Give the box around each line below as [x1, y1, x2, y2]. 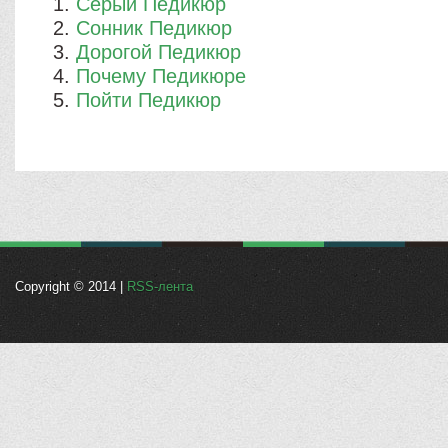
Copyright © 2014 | [15, 279, 127, 294]
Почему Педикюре [76, 65, 247, 87]
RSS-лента [127, 279, 193, 294]
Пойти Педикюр [76, 89, 222, 111]
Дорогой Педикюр [76, 41, 242, 63]
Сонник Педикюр [76, 17, 233, 39]
